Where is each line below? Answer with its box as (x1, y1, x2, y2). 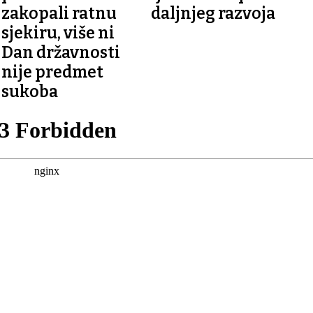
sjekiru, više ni (1, 22, 115, 43)
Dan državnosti (1, 42, 121, 62)
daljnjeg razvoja (150, 3, 275, 23)
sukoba (1, 81, 59, 101)
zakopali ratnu (1, 3, 117, 23)
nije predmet (1, 61, 104, 82)
